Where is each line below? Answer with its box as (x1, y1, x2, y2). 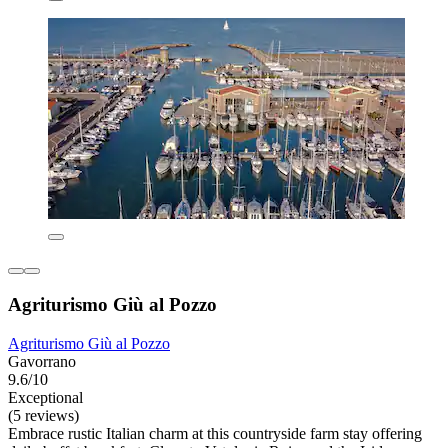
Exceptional (8, 388, 83, 406)
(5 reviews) (8, 406, 79, 424)
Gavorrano (8, 352, 76, 370)
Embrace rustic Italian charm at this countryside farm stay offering (8, 424, 422, 442)
